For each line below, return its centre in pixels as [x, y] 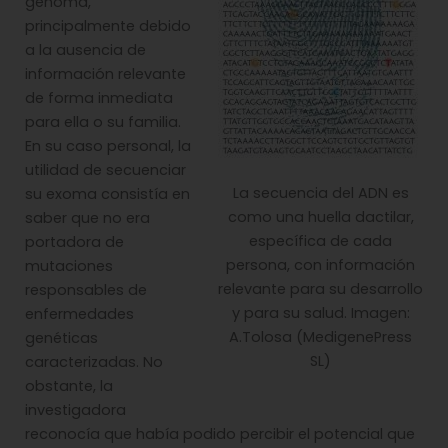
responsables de [86, 289]
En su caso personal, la [108, 145]
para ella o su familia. [103, 121]
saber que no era [87, 217]
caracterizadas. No [94, 361]
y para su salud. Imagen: [320, 313]
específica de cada [320, 241]
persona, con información [320, 265]
